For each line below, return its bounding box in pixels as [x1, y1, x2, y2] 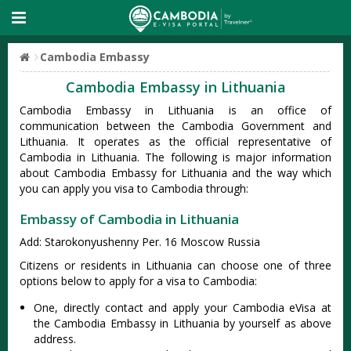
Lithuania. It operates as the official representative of [20, 134, 331, 149]
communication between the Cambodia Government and [20, 118, 331, 133]
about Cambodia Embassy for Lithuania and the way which [20, 165, 331, 180]
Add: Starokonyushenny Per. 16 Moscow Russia [20, 234, 263, 249]
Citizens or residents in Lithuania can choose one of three [20, 258, 331, 273]
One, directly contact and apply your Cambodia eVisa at [34, 300, 331, 315]
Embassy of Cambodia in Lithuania [20, 210, 239, 228]
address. [34, 331, 76, 346]
